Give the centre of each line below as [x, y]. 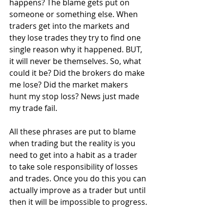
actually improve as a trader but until [78, 190]
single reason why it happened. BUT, [77, 49]
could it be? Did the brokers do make [78, 73]
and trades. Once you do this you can [79, 178]
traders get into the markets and [70, 26]
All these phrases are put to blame [74, 131]
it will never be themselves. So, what [76, 61]
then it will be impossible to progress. [78, 202]
